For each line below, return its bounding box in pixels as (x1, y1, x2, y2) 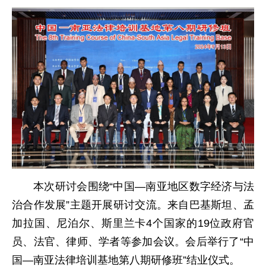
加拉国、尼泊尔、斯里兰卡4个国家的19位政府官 (12, 217, 254, 229)
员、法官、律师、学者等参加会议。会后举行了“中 (12, 235, 254, 248)
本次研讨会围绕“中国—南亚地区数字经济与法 (33, 180, 254, 192)
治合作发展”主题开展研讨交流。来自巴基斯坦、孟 (12, 198, 254, 211)
